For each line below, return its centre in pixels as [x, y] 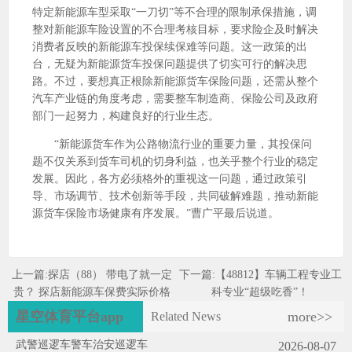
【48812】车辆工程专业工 [278, 275]
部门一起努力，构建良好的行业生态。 [126, 116]
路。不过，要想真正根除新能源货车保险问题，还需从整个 [175, 81]
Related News [186, 316]
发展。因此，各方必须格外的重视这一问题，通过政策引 [170, 179]
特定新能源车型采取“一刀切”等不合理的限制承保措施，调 [174, 12]
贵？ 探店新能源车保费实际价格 [92, 292]
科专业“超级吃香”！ [260, 292]
